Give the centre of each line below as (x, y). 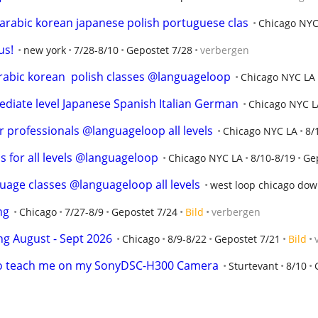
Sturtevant (253, 266)
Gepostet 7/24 (144, 212)
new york (45, 50)
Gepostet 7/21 (247, 239)
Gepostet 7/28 (159, 50)
